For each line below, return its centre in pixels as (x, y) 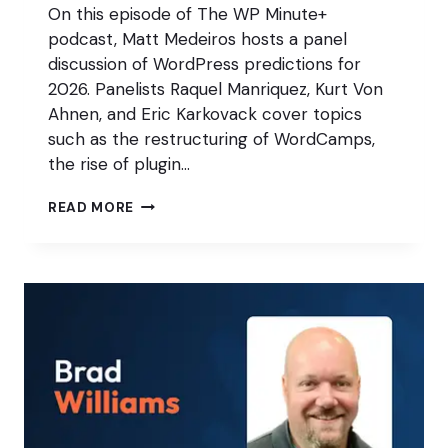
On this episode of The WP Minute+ (187, 14)
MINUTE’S (168, 243)
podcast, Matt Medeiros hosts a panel (197, 39)
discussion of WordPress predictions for (204, 64)
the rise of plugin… (119, 164)
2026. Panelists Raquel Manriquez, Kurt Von (215, 89)
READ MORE (91, 208)
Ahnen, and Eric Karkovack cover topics (205, 114)
